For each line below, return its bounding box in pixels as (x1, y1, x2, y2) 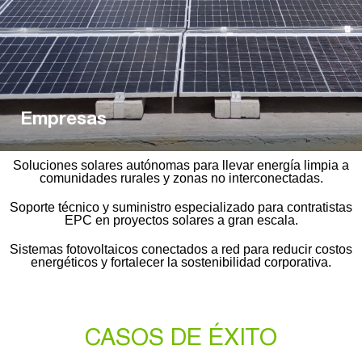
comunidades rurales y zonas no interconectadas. (39, 171, 323, 185)
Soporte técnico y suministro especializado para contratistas (10, 200, 352, 214)
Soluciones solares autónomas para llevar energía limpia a (13, 158, 349, 172)
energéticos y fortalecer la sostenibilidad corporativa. (31, 255, 331, 269)
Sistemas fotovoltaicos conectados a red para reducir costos (10, 242, 352, 256)
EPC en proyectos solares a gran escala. (64, 213, 298, 227)
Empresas (20, 112, 107, 129)
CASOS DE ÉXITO (85, 328, 277, 351)
